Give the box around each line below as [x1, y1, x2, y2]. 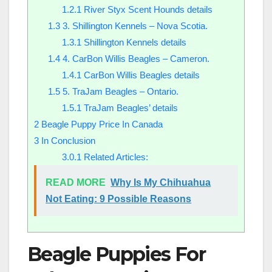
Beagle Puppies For [27, 242, 206, 266]
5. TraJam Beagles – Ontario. [59, 86, 178, 97]
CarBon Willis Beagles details [81, 69, 200, 80]
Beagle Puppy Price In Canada [39, 118, 163, 129]
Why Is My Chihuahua [110, 177, 211, 188]
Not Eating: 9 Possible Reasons [46, 193, 192, 204]
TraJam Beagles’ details [81, 102, 178, 113]
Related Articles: [81, 151, 148, 162]
